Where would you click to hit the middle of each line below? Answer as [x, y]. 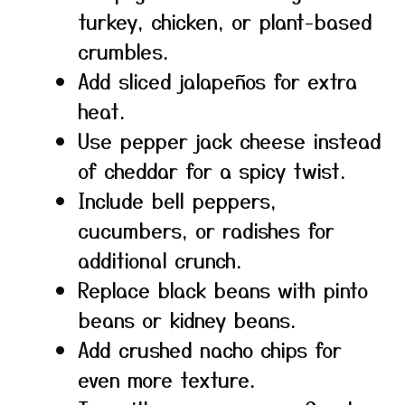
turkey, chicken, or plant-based [225, 21]
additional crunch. [160, 259]
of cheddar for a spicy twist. [212, 170]
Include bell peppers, [177, 200]
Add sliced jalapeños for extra [217, 80]
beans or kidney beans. [187, 319]
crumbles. [123, 51]
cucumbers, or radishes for [206, 230]
